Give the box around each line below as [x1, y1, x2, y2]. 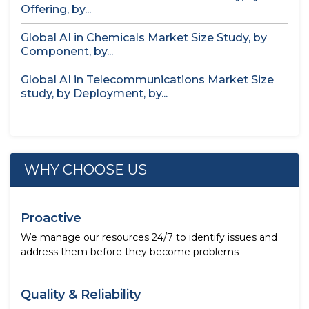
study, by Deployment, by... [21, 87, 168, 100]
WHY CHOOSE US [24, 161, 147, 178]
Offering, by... [21, 3, 91, 16]
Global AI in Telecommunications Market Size [21, 73, 274, 86]
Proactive [21, 210, 81, 226]
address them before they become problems [21, 246, 239, 258]
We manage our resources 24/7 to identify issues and [21, 231, 277, 243]
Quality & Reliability [21, 287, 141, 302]
